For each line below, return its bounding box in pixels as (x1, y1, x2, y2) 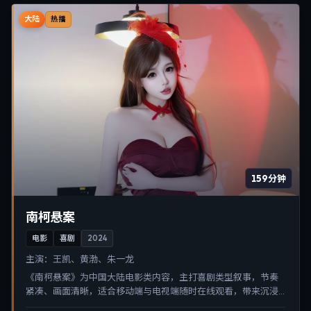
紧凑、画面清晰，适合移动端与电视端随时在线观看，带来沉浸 (26, 285, 278, 296)
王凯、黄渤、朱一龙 (53, 253, 134, 264)
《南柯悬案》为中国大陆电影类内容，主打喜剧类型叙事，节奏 (26, 271, 278, 283)
